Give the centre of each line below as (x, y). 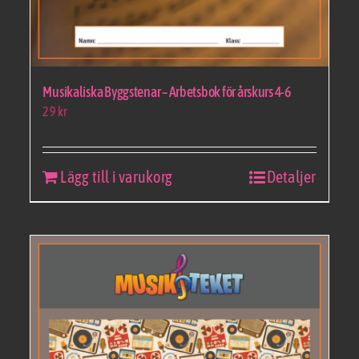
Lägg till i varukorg (117, 176)
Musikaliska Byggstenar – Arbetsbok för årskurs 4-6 (167, 91)
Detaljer (291, 176)
